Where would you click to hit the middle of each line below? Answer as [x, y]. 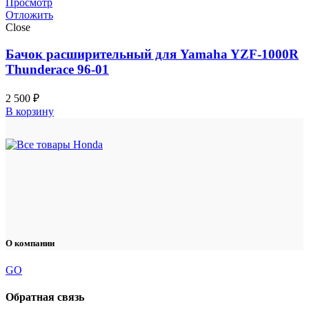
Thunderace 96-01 [57, 69]
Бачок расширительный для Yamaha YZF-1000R [152, 54]
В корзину [30, 111]
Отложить [29, 15]
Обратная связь [45, 297]
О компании [30, 243]
